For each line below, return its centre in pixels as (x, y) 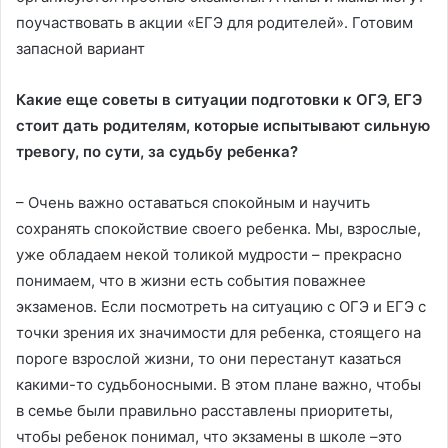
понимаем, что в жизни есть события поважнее (191, 281)
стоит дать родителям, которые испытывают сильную (223, 126)
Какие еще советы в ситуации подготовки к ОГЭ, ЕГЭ (219, 100)
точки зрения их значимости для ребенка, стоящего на (218, 333)
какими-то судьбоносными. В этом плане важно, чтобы (218, 385)
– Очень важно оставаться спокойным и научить (193, 203)
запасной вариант (80, 49)
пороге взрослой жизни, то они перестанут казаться (208, 359)
